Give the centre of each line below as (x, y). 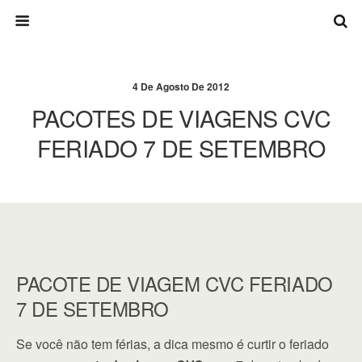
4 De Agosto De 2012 (181, 86)
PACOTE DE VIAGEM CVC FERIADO (175, 283)
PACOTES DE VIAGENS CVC (181, 118)
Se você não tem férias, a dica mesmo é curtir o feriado (173, 344)
